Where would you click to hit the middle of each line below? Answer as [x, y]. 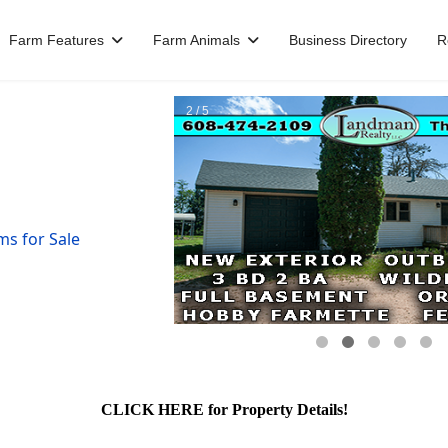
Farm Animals [196, 40]
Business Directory [348, 40]
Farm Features [56, 40]
